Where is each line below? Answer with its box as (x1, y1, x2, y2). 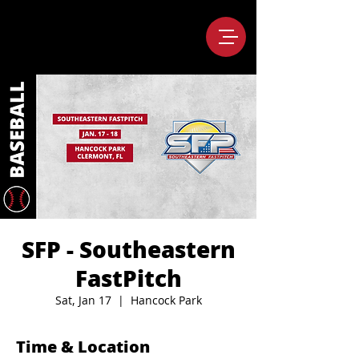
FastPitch (75, 263, 182, 293)
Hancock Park (130, 292, 202, 308)
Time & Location (16, 336, 150, 357)
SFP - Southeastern (21, 234, 236, 264)
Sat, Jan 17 (54, 292, 111, 308)
